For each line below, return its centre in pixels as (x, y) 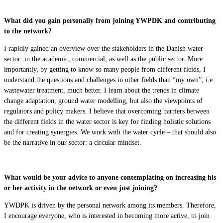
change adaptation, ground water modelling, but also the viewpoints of (103, 100)
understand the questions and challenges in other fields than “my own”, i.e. (109, 79)
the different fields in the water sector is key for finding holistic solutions (107, 121)
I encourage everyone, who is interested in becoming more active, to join (107, 216)
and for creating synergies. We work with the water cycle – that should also (110, 132)
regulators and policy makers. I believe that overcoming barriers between (107, 111)
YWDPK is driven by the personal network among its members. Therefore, (110, 205)
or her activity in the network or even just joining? (81, 187)
